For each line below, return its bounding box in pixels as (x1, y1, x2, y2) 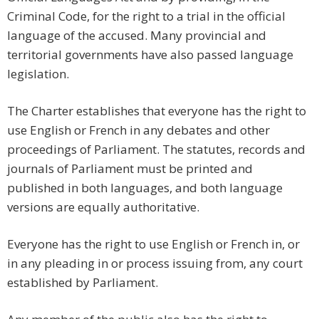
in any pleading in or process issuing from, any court (7, 255, 303, 272)
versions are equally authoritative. (7, 199, 199, 216)
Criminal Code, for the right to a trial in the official (7, 8, 286, 25)
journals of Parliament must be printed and (7, 160, 253, 177)
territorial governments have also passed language (7, 46, 293, 63)
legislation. (7, 66, 69, 83)
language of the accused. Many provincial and (7, 27, 266, 44)
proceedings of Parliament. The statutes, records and (7, 141, 305, 158)
